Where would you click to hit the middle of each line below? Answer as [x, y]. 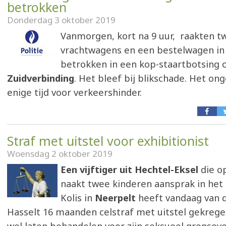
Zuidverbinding [41, 78]
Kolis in [78, 198]
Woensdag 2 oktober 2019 [60, 154]
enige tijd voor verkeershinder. [74, 92]
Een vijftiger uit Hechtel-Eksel [129, 169]
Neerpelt [115, 198]
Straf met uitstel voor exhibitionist [108, 141]
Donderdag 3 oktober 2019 [61, 20]
